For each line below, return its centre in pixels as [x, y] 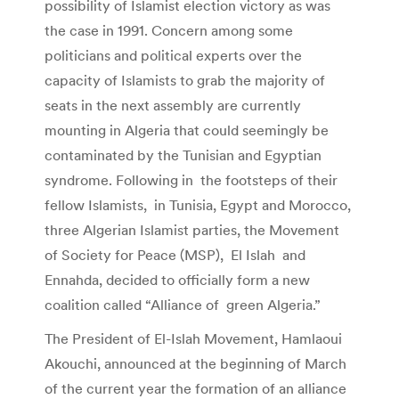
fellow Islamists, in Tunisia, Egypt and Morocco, [198, 204]
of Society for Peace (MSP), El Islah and [175, 254]
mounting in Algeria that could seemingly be [187, 130]
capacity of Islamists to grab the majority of [185, 80]
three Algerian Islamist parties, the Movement [192, 229]
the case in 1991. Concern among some [169, 30]
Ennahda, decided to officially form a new [177, 279]
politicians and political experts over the [173, 55]
